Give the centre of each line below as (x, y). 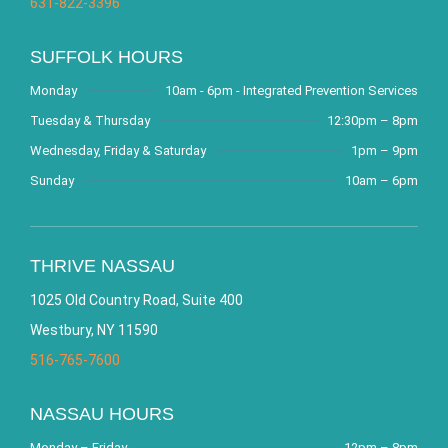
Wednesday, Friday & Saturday (118, 150)
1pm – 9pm (384, 150)
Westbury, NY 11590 (94, 329)
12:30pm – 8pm (372, 120)
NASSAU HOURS (102, 413)
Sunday (52, 180)
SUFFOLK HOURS (106, 56)
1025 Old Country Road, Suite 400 (136, 299)
